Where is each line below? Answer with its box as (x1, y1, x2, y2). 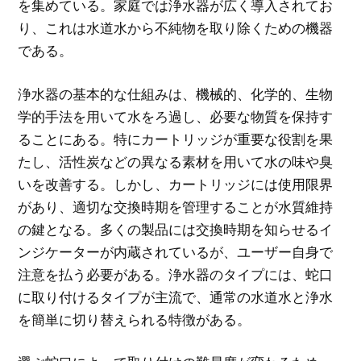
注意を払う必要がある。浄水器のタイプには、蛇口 (18, 265, 334, 283)
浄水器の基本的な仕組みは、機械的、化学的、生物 (18, 85, 334, 102)
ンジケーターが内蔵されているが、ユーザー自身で (18, 243, 334, 260)
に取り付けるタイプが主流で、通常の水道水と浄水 (18, 288, 334, 305)
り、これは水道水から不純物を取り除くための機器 (18, 19, 334, 37)
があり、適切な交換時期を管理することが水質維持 (18, 197, 334, 215)
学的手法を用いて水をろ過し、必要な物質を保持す (18, 107, 334, 125)
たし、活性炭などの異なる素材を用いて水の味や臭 (18, 152, 334, 170)
